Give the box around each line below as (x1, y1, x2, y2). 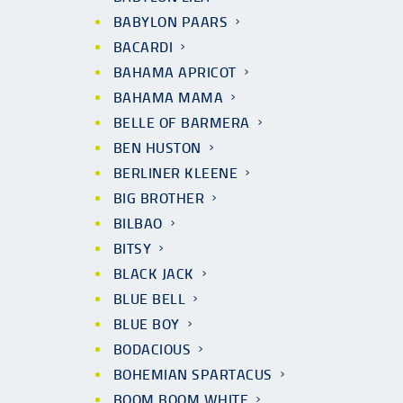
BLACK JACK (113, 265, 194, 282)
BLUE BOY (113, 316, 180, 333)
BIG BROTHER (113, 190, 205, 207)
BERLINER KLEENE (113, 165, 238, 182)
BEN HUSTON (113, 139, 201, 157)
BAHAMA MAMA (113, 89, 224, 106)
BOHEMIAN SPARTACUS (113, 366, 273, 383)
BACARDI (113, 39, 174, 56)
